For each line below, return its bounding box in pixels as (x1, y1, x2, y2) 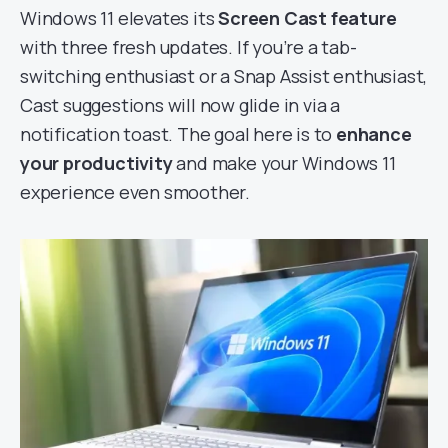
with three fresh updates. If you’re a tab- (20, 35, 357, 60)
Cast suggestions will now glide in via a (20, 93, 340, 118)
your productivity (20, 151, 177, 176)
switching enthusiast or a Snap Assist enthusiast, (20, 64, 428, 89)
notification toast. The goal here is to (20, 122, 336, 147)
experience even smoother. (20, 180, 251, 205)
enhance (336, 122, 412, 147)
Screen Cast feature (218, 6, 397, 31)
